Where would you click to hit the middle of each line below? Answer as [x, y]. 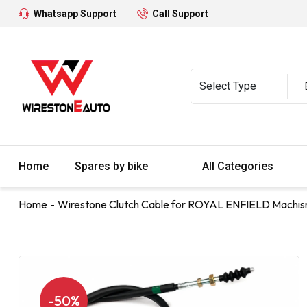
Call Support [180, 14]
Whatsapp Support [75, 14]
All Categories [239, 166]
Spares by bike [113, 166]
